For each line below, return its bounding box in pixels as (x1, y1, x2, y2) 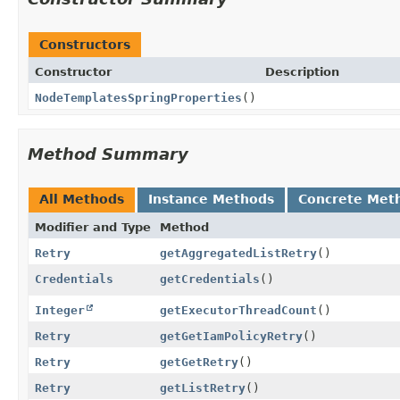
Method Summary (28, 144, 188, 163)
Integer (35, 303, 85, 317)
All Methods (39, 191, 124, 206)
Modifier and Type (35, 220, 151, 234)
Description (265, 64, 339, 79)
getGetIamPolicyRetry (160, 329, 303, 343)
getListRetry (160, 380, 246, 395)
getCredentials (160, 271, 260, 286)
